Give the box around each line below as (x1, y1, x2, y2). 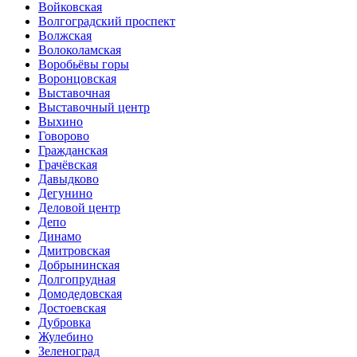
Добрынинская (38, 258, 120, 272)
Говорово (38, 129, 89, 143)
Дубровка (38, 316, 91, 329)
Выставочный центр (38, 100, 150, 114)
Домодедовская (38, 287, 122, 300)
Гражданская (38, 143, 108, 157)
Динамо (38, 229, 81, 243)
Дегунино (38, 186, 92, 200)
